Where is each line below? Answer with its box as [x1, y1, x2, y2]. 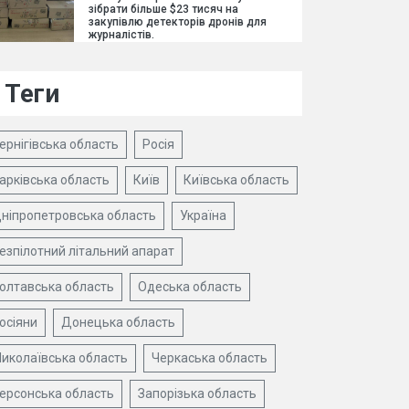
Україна [180, 208, 226, 223]
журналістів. [89, 28, 154, 41]
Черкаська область [152, 351, 267, 365]
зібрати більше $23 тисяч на [89, 3, 238, 16]
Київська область [184, 173, 289, 187]
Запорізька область [138, 386, 257, 401]
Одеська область [138, 279, 242, 294]
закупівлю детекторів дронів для [89, 16, 267, 28]
